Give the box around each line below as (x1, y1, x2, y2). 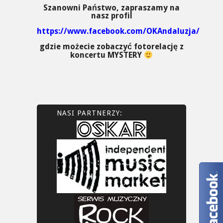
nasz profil (91, 10, 132, 20)
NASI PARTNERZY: (57, 109, 122, 117)
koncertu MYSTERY (70, 50, 144, 60)
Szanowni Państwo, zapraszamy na (43, 2, 180, 12)
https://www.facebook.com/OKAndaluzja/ (37, 26, 200, 36)
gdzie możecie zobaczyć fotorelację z (39, 41, 184, 51)
